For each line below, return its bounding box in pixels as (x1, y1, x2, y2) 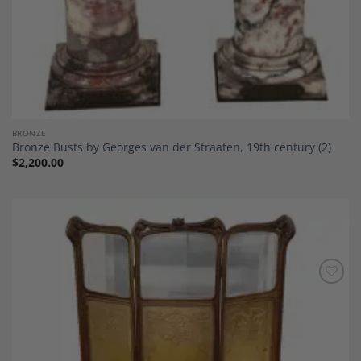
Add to (309, 288, 338, 301)
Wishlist (306, 300, 342, 313)
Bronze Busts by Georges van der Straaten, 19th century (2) (11, 139, 331, 156)
